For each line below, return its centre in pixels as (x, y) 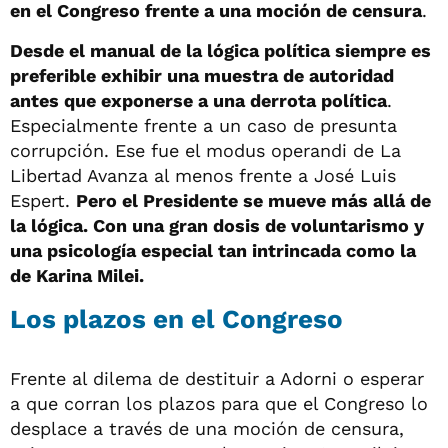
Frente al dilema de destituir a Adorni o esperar (217, 378)
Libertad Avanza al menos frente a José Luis (203, 175)
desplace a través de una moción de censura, (207, 428)
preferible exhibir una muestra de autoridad (202, 75)
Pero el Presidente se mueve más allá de (253, 200)
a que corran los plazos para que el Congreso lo (219, 403)
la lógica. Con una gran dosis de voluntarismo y (217, 225)
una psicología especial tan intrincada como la (213, 250)
